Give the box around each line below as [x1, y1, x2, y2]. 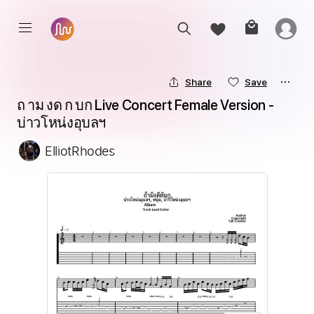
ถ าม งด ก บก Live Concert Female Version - [17, 97, 274, 114]
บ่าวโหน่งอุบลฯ [17, 114, 107, 131]
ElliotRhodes [45, 142, 115, 159]
